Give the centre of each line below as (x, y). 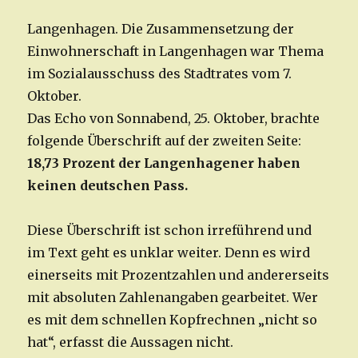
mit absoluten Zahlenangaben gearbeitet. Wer (173, 298)
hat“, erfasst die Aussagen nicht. (131, 342)
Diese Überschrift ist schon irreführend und (170, 231)
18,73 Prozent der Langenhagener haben (164, 163)
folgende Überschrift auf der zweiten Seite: (165, 141)
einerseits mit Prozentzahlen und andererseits (179, 275)
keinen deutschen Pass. (108, 186)
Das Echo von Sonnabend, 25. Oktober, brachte (174, 119)
